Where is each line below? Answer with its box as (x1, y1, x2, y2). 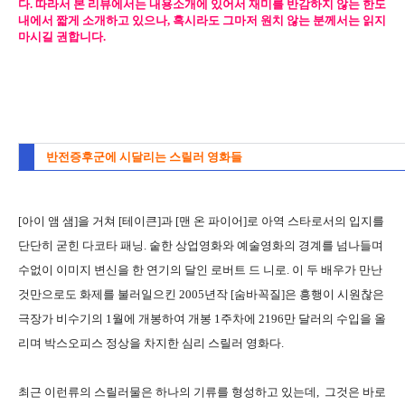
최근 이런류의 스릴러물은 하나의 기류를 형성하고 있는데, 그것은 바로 (18, 384, 386, 399)
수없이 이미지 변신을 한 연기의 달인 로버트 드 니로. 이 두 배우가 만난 (18, 262, 382, 277)
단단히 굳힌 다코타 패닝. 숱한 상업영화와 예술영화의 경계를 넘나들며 (18, 238, 383, 252)
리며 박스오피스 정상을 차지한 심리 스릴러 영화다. (18, 335, 284, 350)
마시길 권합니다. (18, 29, 106, 43)
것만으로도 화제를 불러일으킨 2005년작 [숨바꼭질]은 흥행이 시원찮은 (18, 287, 384, 301)
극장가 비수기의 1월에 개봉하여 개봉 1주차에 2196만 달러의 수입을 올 (18, 311, 386, 325)
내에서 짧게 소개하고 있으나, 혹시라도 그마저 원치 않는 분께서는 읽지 (18, 13, 386, 27)
